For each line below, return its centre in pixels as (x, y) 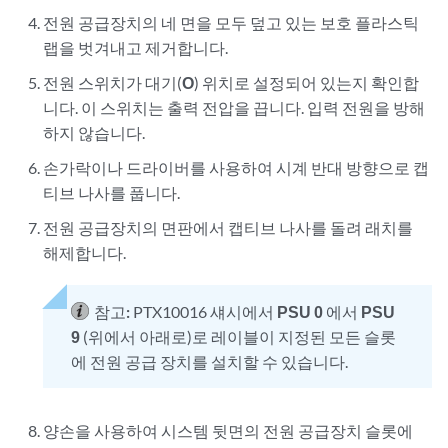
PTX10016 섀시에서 (205, 312)
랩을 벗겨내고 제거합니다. (136, 48)
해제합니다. (85, 253)
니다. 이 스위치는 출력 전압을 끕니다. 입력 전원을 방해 (234, 108)
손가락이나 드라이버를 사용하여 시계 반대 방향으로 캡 (236, 168)
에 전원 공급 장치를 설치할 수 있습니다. (210, 362)
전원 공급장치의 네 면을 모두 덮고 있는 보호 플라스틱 (231, 23)
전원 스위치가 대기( (113, 83)
